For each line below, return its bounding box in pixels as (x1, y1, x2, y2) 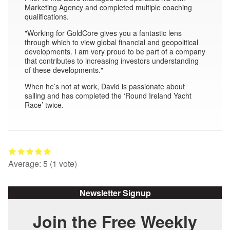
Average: (8, 158, 43, 170)
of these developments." (25, 64, 103, 75)
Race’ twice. (25, 99, 64, 110)
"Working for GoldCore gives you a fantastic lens (25, 27, 182, 38)
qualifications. (25, 11, 69, 22)
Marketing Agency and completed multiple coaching (25, 2, 192, 12)
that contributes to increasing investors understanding (25, 55, 199, 66)
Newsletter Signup (79, 187, 151, 199)
